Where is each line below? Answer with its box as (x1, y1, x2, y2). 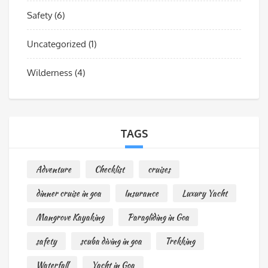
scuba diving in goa (80, 234, 142, 247)
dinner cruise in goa (36, 187, 101, 199)
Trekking (165, 234, 195, 247)
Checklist (95, 163, 124, 175)
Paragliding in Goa (127, 211, 189, 223)
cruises (148, 163, 170, 175)
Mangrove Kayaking (36, 211, 104, 223)
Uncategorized (27, 38, 86, 50)
